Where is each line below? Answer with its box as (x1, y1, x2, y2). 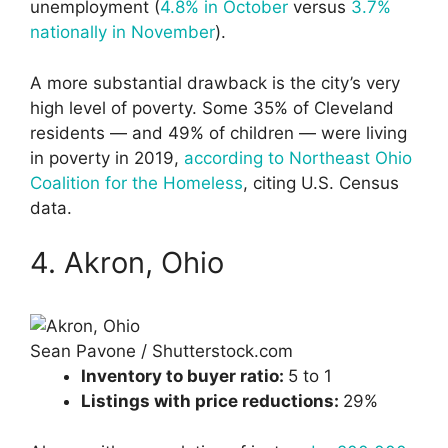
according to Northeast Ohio (184, 147, 412, 168)
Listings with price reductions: (81, 391, 343, 412)
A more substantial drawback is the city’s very (30, 72, 400, 93)
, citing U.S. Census (243, 172, 399, 193)
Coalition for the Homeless (30, 172, 243, 193)
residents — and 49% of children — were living (30, 122, 407, 143)
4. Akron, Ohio (30, 245, 224, 281)
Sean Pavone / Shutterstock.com (30, 341, 293, 362)
